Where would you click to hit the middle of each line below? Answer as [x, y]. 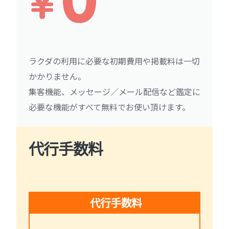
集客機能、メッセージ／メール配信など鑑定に [114, 92]
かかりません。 [57, 76]
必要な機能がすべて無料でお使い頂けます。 [109, 107]
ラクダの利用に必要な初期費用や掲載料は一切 [114, 61]
